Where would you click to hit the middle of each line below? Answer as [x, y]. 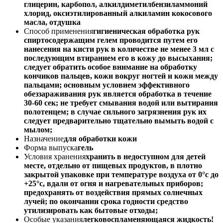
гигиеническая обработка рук [146, 31]
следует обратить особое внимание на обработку [111, 67]
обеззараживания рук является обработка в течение [118, 94]
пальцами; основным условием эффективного [107, 85]
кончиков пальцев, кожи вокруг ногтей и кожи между [121, 76]
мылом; [38, 129]
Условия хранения [55, 156]
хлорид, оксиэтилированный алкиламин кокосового [118, 13]
